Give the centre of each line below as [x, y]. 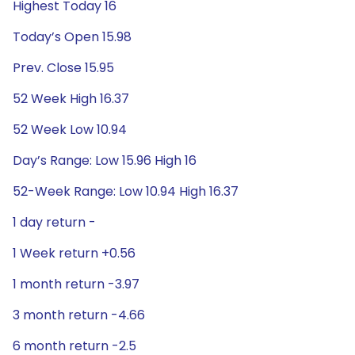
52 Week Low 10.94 [70, 130]
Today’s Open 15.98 [72, 37]
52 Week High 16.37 [71, 99]
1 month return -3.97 [76, 284]
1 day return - [54, 222]
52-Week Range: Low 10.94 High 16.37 [126, 191]
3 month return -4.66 [79, 315]
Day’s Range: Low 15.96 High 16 [105, 160]
